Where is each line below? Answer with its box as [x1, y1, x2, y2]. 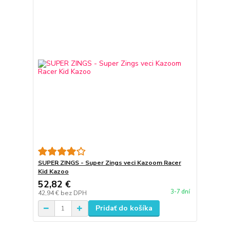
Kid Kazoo [37, 167, 69, 176]
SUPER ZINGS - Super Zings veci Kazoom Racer [37, 159, 181, 167]
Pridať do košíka [95, 203, 152, 213]
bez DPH [60, 189, 87, 197]
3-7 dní [170, 188, 190, 196]
